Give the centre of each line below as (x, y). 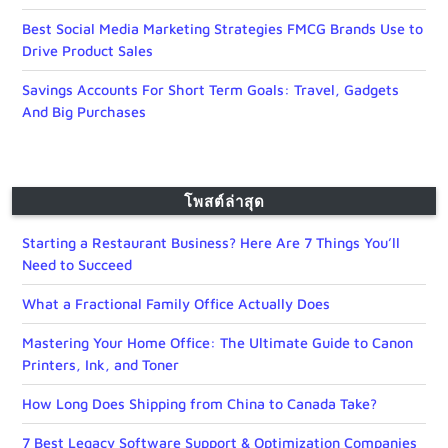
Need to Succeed (77, 265)
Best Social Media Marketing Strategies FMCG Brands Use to (222, 29)
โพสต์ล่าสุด (224, 201)
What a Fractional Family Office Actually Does (176, 304)
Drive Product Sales (87, 51)
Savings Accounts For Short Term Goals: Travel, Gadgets (210, 90)
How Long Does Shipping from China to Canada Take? (199, 404)
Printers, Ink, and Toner (100, 365)
